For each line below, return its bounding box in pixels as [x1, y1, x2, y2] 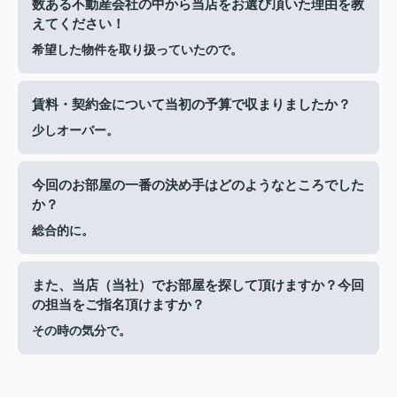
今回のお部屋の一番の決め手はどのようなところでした [32, 178, 364, 193]
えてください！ [32, 17, 125, 32]
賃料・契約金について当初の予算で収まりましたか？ [32, 97, 351, 113]
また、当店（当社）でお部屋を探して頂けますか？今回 [32, 278, 364, 293]
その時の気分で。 [32, 324, 131, 339]
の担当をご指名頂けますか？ [32, 298, 205, 313]
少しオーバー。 [32, 124, 119, 138]
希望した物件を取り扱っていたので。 [32, 43, 243, 58]
